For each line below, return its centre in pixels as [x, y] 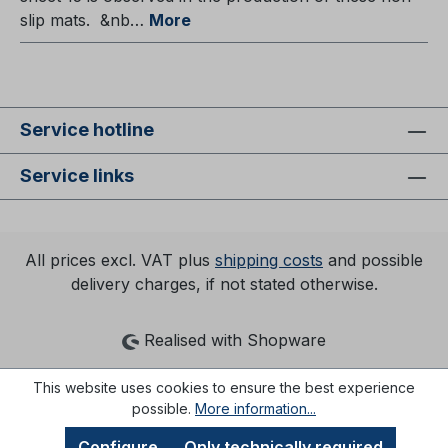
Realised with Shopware [232, 340]
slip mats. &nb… [84, 20]
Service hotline [87, 130]
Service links [77, 176]
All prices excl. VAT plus [120, 260]
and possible [373, 260]
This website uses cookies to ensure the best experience [224, 387]
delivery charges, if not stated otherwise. [224, 284]
